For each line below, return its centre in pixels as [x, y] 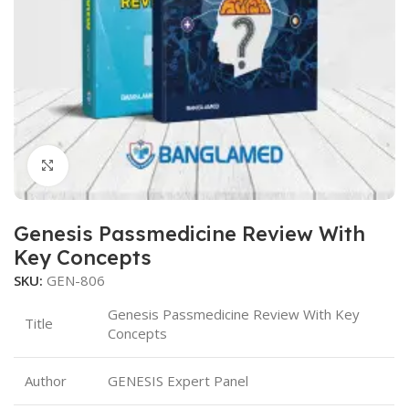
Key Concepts [83, 257]
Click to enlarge [117, 165]
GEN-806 [76, 280]
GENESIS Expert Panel [178, 380]
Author [46, 380]
